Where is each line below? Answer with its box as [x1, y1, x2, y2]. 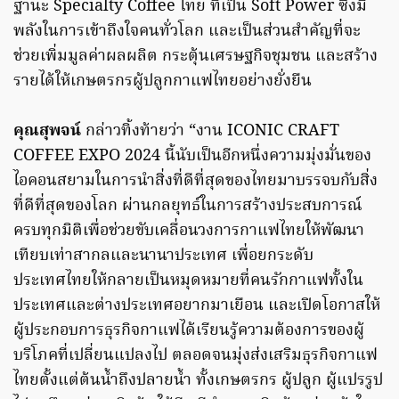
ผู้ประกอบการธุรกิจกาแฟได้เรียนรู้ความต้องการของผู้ [13, 318, 364, 345]
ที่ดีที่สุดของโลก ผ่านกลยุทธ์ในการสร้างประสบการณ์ [13, 193, 362, 220]
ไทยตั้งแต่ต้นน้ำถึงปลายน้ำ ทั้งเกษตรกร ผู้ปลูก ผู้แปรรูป [13, 368, 383, 395]
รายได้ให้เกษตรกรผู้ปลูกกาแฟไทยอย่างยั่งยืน [13, 69, 312, 95]
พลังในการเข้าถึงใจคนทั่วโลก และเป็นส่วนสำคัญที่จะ [13, 19, 361, 45]
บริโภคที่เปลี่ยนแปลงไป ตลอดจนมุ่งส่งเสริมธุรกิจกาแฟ [13, 343, 378, 370]
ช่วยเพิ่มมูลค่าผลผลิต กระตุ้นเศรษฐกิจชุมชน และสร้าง [13, 44, 378, 70]
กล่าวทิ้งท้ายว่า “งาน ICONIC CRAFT [81, 118, 339, 145]
